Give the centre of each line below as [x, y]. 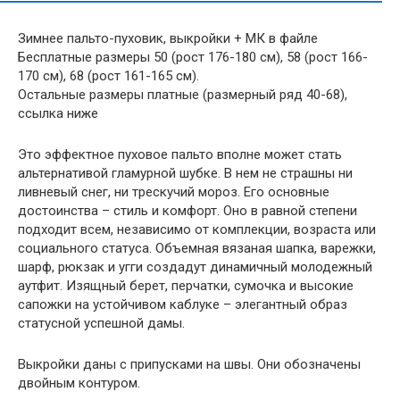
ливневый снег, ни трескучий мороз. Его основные [174, 192]
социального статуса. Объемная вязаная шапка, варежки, [197, 248]
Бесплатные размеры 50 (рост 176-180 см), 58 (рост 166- [193, 57]
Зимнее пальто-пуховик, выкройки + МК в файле [168, 38]
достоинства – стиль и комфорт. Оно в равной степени [187, 211]
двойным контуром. [79, 383]
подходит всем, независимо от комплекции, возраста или [197, 229]
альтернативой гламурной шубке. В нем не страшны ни [185, 173]
